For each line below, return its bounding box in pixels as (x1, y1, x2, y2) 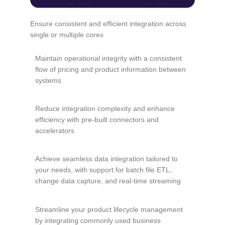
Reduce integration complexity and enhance (35, 104, 175, 113)
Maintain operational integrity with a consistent (35, 54, 182, 62)
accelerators (35, 127, 74, 135)
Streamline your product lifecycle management (35, 205, 183, 213)
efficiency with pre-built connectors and (35, 116, 159, 124)
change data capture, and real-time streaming (35, 177, 181, 185)
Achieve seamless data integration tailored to (35, 155, 178, 163)
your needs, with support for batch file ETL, (35, 166, 172, 174)
